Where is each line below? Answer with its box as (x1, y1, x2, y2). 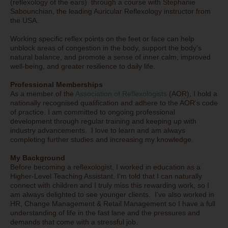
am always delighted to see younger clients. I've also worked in (10, 190, 214, 199)
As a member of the (10, 90, 75, 98)
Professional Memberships (10, 80, 103, 89)
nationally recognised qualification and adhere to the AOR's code (10, 99, 218, 107)
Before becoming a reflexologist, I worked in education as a (10, 163, 201, 172)
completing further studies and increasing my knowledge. (10, 135, 197, 144)
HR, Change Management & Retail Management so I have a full (10, 199, 215, 208)
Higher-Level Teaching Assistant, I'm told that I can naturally (10, 172, 202, 181)
